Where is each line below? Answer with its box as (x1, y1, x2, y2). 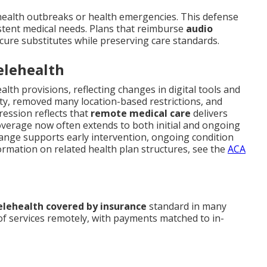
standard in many (147, 200, 226, 213)
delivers (191, 107, 228, 120)
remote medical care (91, 107, 191, 120)
